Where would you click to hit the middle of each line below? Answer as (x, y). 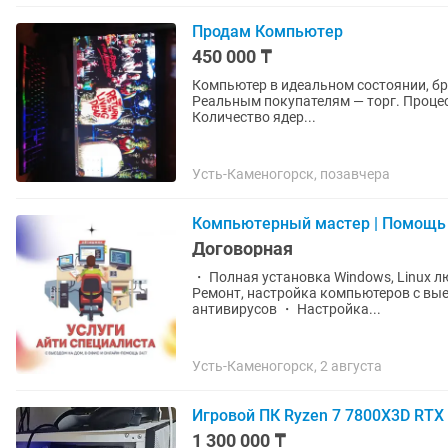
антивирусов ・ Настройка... (286, 309)
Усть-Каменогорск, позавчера (291, 174)
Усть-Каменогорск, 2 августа (287, 366)
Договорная (242, 248)
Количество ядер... (254, 117)
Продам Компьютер (267, 31)
